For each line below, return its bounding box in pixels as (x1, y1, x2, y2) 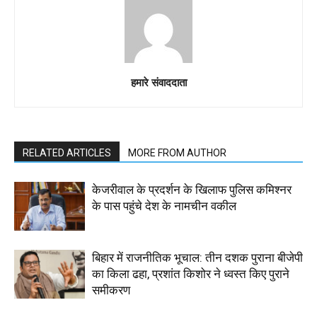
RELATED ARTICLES (23, 146, 111, 158)
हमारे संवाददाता (130, 74, 187, 89)
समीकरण (92, 282, 130, 297)
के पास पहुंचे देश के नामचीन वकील (92, 198, 236, 213)
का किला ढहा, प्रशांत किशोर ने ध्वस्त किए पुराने (92, 266, 289, 281)
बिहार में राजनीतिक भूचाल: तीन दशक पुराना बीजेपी (92, 250, 303, 265)
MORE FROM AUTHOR (128, 146, 226, 158)
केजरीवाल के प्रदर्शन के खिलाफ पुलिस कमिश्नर (92, 182, 292, 197)
